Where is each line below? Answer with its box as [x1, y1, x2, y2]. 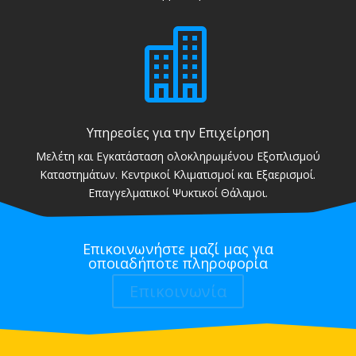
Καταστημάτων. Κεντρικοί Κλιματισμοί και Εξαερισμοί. [40, 167, 316, 183]
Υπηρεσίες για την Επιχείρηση [86, 124, 269, 142]
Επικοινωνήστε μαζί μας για [82, 239, 273, 259]
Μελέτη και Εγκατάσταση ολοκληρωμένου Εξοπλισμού [35, 149, 320, 164]
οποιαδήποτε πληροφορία [87, 253, 268, 273]
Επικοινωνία [129, 281, 226, 303]
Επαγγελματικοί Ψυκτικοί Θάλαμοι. [87, 185, 268, 201]
